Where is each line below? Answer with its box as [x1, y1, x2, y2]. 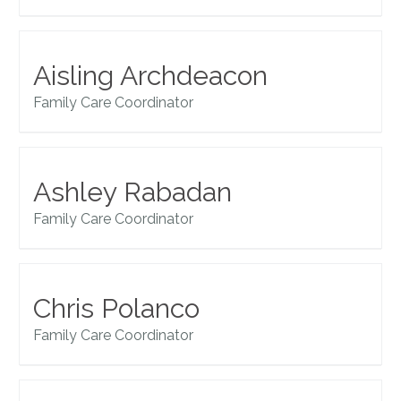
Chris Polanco [33, 293, 200, 325]
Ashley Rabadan [33, 176, 233, 209]
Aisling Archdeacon [33, 60, 269, 92]
